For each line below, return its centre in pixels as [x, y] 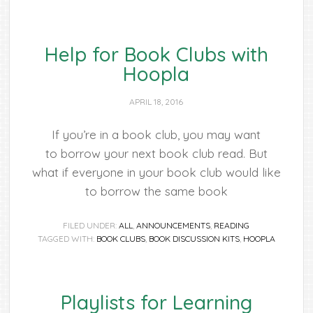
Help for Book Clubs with [156, 54]
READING [232, 225]
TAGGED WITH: [67, 239]
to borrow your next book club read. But [156, 153]
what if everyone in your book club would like [156, 172]
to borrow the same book [156, 191]
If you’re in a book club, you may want [156, 134]
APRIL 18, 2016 [156, 102]
